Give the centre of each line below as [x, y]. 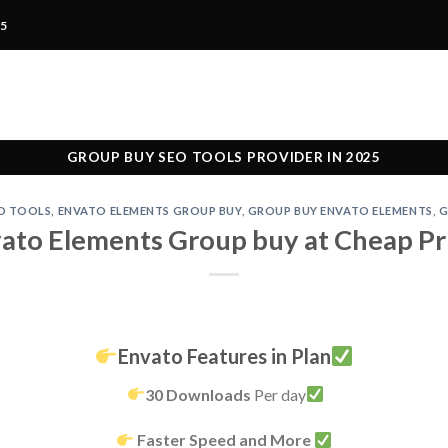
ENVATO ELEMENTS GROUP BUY [149, 210]
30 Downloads [199, 394]
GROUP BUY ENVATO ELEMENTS [340, 210]
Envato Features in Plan [224, 355]
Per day [280, 394]
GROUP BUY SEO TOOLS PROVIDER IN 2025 [224, 157]
